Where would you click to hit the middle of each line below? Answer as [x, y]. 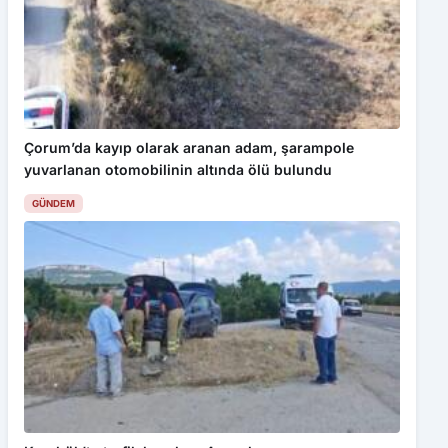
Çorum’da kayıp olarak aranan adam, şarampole [189, 148]
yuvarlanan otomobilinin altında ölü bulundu [178, 170]
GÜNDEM [53, 204]
